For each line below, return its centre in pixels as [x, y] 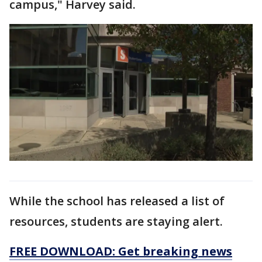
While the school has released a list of [117, 201]
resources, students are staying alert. [118, 221]
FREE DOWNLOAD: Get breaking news [121, 251]
